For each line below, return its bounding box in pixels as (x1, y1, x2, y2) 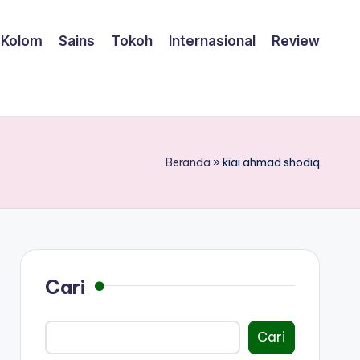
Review (272, 33, 320, 50)
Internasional (169, 33, 256, 50)
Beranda (166, 154, 211, 170)
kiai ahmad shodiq (223, 154, 320, 170)
